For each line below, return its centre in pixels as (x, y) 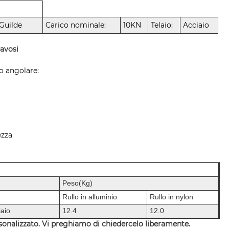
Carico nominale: (76, 25)
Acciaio (196, 25)
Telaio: (162, 25)
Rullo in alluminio (90, 197)
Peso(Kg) (78, 183)
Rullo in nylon (172, 197)
